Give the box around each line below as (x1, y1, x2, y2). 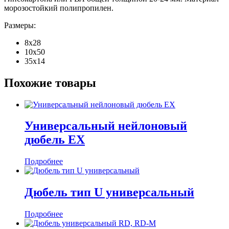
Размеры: (4, 20, 36, 30)
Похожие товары (4, 76, 96, 89)
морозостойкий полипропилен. (4, 3, 113, 12)
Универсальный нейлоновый (25, 119, 187, 133)
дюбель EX (25, 133, 85, 147)
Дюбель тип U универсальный (25, 186, 194, 199)
